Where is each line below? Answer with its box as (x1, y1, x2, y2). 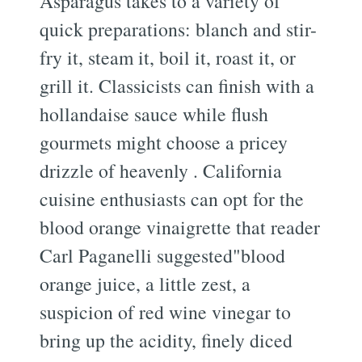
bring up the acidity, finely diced (40, 326, 293, 353)
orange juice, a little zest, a (40, 270, 251, 297)
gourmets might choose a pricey (40, 128, 288, 155)
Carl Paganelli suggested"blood (40, 242, 286, 268)
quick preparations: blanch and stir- (40, 15, 318, 42)
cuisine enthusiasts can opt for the (40, 185, 305, 212)
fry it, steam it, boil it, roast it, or (40, 44, 297, 70)
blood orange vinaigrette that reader (40, 213, 321, 240)
